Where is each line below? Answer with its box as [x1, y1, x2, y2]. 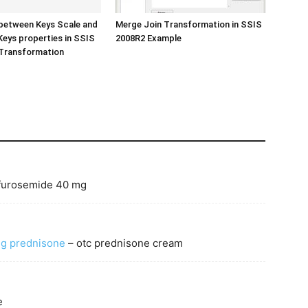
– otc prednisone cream [65, 236, 183, 250]
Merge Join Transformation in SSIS [115, 19, 262, 30]
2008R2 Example [115, 33, 181, 43]
